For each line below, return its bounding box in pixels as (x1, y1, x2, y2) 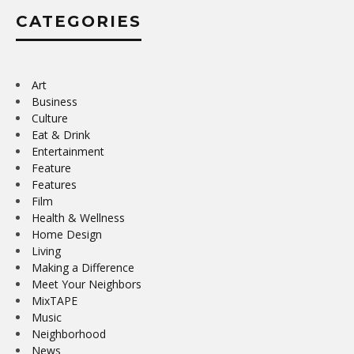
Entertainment (32, 143, 104, 159)
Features (32, 176, 77, 192)
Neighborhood (32, 326, 106, 341)
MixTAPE (32, 292, 77, 308)
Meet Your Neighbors (32, 276, 141, 292)
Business (32, 93, 77, 109)
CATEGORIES (16, 11, 141, 31)
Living (32, 243, 61, 258)
